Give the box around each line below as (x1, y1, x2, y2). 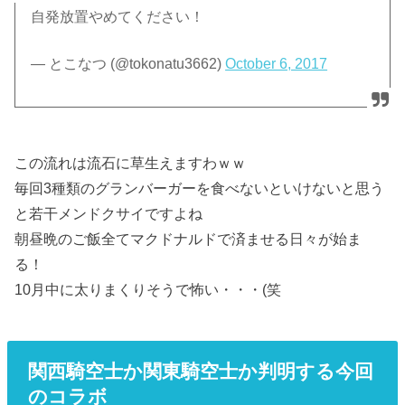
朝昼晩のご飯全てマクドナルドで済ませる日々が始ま (14, 230, 363, 247)
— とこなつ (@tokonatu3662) (31, 56, 226, 72)
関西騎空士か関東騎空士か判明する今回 (27, 361, 373, 382)
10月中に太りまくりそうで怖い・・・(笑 (14, 280, 282, 297)
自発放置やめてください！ (31, 9, 205, 25)
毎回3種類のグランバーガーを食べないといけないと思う (14, 179, 385, 196)
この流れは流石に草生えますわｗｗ (14, 154, 247, 171)
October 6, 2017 (225, 56, 328, 72)
